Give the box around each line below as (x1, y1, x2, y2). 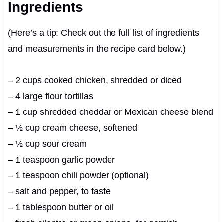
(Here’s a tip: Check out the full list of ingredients (7, 27, 199, 38)
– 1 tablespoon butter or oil (7, 202, 113, 212)
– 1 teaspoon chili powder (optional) (7, 170, 149, 180)
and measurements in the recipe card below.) (7, 43, 186, 54)
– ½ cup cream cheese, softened (7, 122, 137, 133)
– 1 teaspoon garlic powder (7, 154, 115, 165)
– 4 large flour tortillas (7, 91, 93, 101)
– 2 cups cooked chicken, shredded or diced (7, 75, 182, 85)
